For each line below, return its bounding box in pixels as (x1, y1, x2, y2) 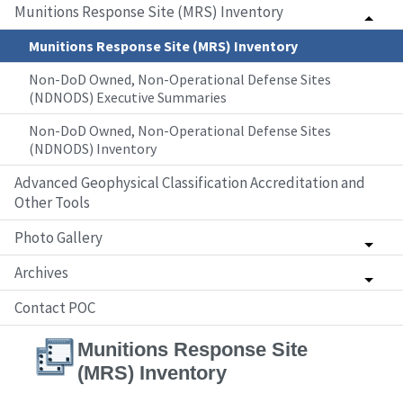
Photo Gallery (14, 228, 103, 247)
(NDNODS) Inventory (29, 139, 157, 157)
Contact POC (14, 298, 95, 318)
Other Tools (14, 193, 90, 212)
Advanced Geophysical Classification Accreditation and (14, 173, 365, 193)
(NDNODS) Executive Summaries (29, 88, 227, 106)
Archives (14, 263, 68, 282)
